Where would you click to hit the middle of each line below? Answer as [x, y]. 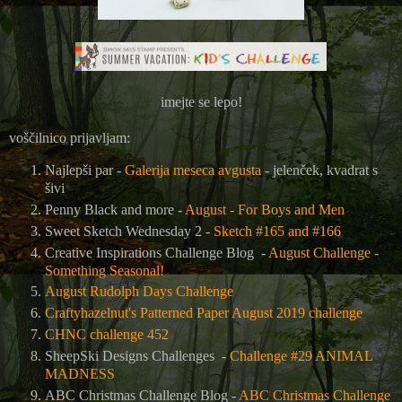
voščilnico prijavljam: [70, 137]
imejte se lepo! [201, 101]
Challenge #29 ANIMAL [301, 356]
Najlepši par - [85, 170]
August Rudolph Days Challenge [139, 292]
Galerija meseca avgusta [193, 170]
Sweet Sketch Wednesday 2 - [129, 231]
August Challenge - [323, 252]
